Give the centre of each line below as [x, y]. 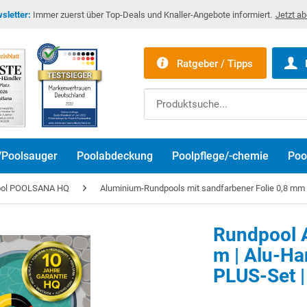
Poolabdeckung [115, 156]
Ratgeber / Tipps [214, 63]
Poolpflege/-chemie [220, 156]
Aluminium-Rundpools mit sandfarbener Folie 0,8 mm [202, 188]
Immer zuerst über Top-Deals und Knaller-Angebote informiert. [151, 15]
